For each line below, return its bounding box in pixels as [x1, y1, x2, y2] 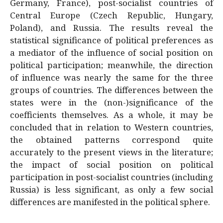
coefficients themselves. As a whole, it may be [10, 109, 213, 121]
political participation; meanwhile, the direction [10, 59, 213, 71]
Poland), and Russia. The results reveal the [10, 22, 213, 34]
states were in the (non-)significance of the [10, 97, 213, 109]
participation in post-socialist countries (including [10, 171, 213, 183]
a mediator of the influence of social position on [10, 47, 213, 59]
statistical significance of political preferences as [10, 34, 213, 46]
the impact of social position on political [10, 159, 213, 171]
